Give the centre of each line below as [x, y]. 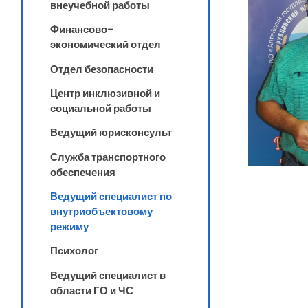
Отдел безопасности [102, 69]
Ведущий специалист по [111, 197]
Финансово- [82, 30]
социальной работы [101, 109]
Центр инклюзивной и [105, 93]
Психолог [74, 251]
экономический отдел [106, 45]
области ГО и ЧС [92, 290]
